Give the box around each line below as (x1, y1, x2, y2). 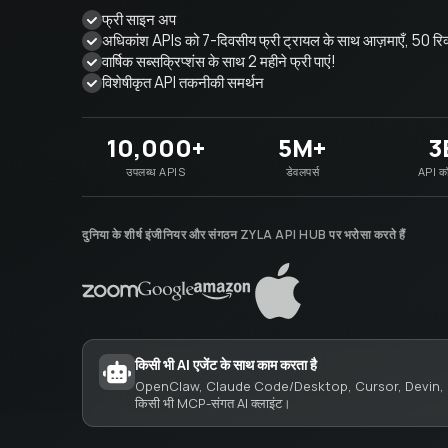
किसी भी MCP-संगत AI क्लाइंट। (135, 394, 292, 412)
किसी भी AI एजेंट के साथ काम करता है (135, 355, 318, 374)
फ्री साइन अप (102, 9, 177, 30)
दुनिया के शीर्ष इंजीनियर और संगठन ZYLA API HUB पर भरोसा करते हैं (82, 226, 406, 243)
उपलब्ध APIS (126, 164, 186, 179)
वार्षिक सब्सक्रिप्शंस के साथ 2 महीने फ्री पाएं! (102, 51, 337, 72)
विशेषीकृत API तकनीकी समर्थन (102, 72, 265, 93)
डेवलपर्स (285, 164, 320, 179)
